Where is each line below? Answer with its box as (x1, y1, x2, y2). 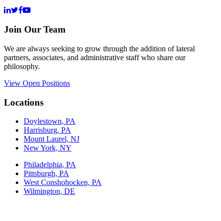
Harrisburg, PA (24, 126, 71, 135)
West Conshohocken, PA (24, 178, 102, 187)
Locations (4, 97, 43, 108)
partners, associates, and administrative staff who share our (4, 53, 185, 62)
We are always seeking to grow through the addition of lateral (4, 44, 195, 53)
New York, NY (24, 144, 72, 152)
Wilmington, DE (24, 187, 75, 196)
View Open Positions (4, 78, 70, 87)
